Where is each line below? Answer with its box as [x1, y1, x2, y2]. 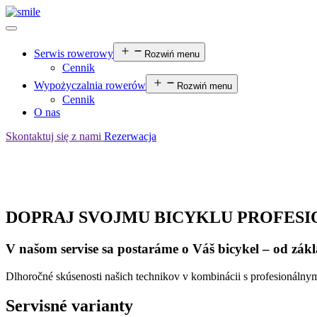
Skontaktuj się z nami [6, 130, 104, 142]
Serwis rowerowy [34, 47, 113, 59]
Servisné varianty [6, 296, 133, 316]
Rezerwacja [104, 130, 156, 142]
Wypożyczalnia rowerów [34, 79, 146, 91]
